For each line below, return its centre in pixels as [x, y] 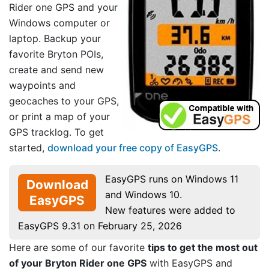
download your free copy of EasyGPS [133, 148]
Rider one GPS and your [63, 8]
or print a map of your [59, 117]
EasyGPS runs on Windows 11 [172, 179]
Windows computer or [59, 23]
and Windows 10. [144, 195]
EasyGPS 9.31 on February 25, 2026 [100, 226]
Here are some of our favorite [78, 248]
